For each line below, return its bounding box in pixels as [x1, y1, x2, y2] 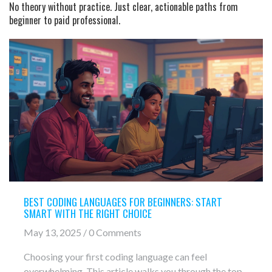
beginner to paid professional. [9, 13, 120, 27]
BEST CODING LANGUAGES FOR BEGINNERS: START [24, 194, 222, 210]
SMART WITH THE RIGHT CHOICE [24, 205, 152, 222]
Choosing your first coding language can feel [24, 250, 207, 262]
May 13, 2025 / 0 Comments [24, 226, 141, 238]
